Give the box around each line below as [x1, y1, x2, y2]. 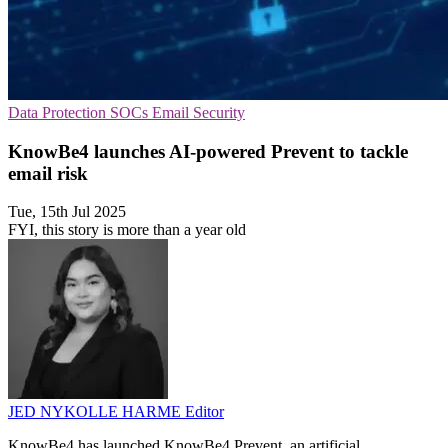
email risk [8, 162, 88, 184]
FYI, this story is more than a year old [8, 221, 246, 239]
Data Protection [8, 104, 110, 121]
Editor [185, 403, 224, 421]
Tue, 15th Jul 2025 [8, 203, 126, 221]
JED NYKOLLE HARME [8, 403, 185, 421]
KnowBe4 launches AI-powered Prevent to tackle [8, 140, 408, 162]
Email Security [152, 104, 245, 121]
